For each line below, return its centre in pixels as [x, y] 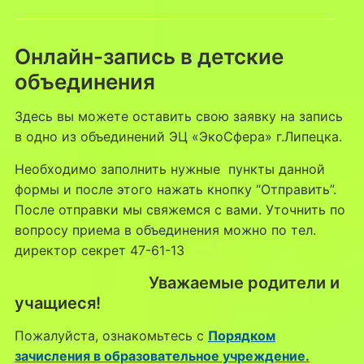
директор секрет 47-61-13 [99, 250]
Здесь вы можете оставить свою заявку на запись [178, 116]
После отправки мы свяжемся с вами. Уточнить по [180, 209]
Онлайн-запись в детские [149, 56]
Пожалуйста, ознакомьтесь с [111, 335]
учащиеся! [57, 303]
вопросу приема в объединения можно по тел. [165, 230]
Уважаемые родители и [177, 282]
